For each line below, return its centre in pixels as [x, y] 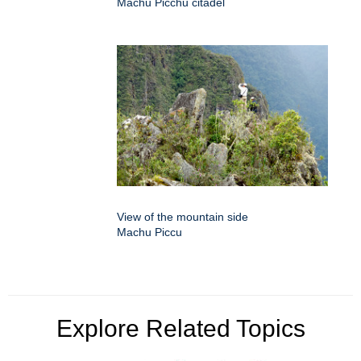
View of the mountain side [183, 216]
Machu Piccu [149, 232]
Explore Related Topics [180, 328]
